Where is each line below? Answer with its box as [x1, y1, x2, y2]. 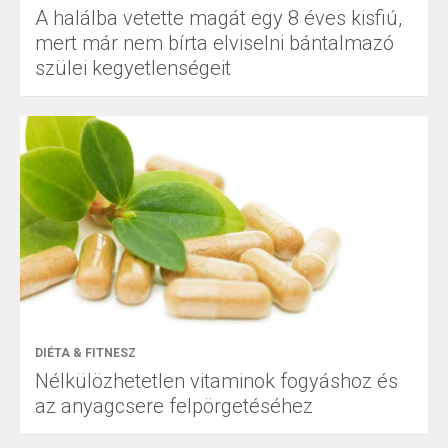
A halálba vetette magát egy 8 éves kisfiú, [35, 6, 402, 31]
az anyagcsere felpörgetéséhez [35, 394, 313, 419]
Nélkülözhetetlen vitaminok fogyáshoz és [35, 369, 398, 394]
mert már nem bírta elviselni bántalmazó [35, 31, 394, 56]
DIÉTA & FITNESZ [35, 346, 136, 361]
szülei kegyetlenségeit [35, 56, 231, 81]
